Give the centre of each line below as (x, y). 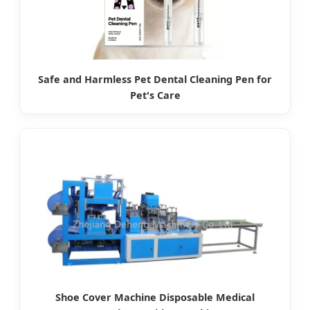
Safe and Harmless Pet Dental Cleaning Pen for (155, 79)
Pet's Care (155, 95)
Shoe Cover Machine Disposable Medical (155, 297)
